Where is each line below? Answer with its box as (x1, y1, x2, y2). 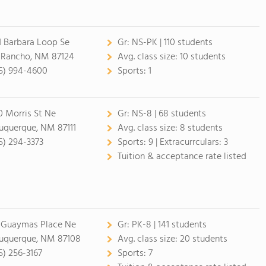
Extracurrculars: (159, 135, 224, 150)
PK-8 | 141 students (131, 217, 207, 233)
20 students (179, 232, 227, 247)
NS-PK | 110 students (131, 35, 213, 50)
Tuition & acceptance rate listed (117, 149, 246, 164)
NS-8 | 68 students (131, 106, 206, 122)
